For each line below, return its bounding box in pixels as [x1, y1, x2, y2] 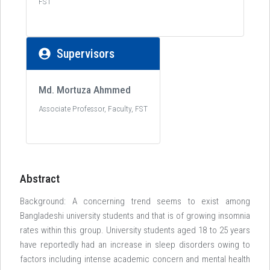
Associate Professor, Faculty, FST [39, 104, 148, 113]
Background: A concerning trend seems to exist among [20, 196, 250, 207]
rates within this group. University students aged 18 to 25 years [20, 225, 250, 236]
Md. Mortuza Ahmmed [39, 84, 131, 96]
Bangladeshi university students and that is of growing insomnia [20, 210, 250, 221]
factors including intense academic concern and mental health [20, 254, 250, 265]
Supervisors [57, 46, 115, 61]
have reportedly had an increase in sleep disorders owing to [20, 239, 250, 250]
